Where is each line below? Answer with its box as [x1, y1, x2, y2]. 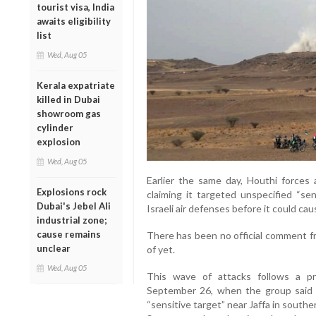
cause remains [37, 228, 101, 240]
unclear [37, 242, 71, 254]
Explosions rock [37, 186, 107, 197]
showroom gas [37, 107, 101, 119]
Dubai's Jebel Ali [37, 200, 111, 212]
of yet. [146, 243, 175, 256]
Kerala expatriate [37, 79, 115, 91]
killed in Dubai [37, 93, 100, 105]
